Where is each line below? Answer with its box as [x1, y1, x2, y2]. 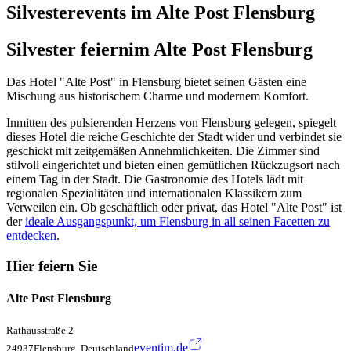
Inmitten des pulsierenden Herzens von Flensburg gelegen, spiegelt [6, 116, 336, 130]
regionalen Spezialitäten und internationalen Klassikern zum [6, 186, 302, 201]
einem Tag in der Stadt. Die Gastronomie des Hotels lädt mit [6, 172, 303, 186]
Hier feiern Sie [6, 258, 97, 275]
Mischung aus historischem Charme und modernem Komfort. [6, 89, 309, 103]
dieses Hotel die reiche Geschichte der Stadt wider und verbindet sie [6, 130, 342, 144]
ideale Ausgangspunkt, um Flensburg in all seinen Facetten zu [25, 215, 330, 229]
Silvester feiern [6, 38, 128, 60]
